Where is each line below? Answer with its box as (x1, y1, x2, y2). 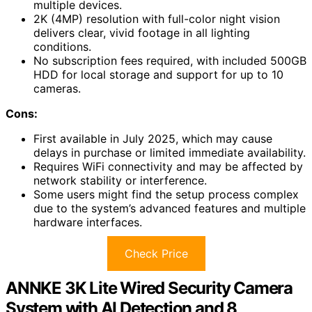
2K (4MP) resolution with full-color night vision (33, 12, 280, 26)
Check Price (124, 247, 188, 260)
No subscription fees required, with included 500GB (33, 54, 306, 68)
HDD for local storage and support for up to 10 (33, 68, 283, 81)
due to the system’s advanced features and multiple (33, 201, 306, 215)
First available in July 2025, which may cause (33, 132, 272, 146)
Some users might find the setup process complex (33, 187, 299, 201)
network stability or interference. (33, 173, 207, 187)
